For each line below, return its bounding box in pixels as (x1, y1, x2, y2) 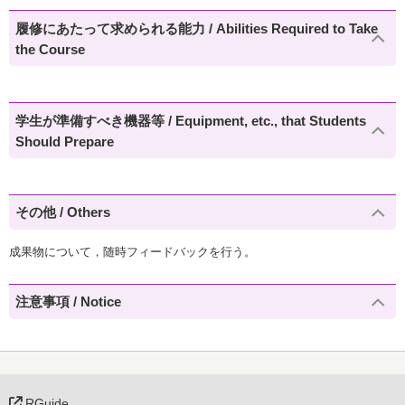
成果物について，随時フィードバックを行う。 (9, 244, 256, 259)
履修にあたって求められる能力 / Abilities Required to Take (15, 20, 379, 36)
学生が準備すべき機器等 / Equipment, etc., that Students (15, 112, 367, 128)
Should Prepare (15, 133, 115, 149)
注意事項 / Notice (15, 294, 122, 310)
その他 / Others (15, 204, 111, 221)
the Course (15, 41, 86, 57)
